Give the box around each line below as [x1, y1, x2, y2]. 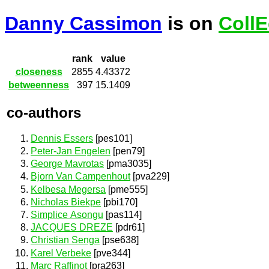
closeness [15, 67, 62, 77]
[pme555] [106, 184, 148, 195]
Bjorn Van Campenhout [31, 171, 130, 182]
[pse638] [100, 235, 139, 246]
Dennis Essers [31, 133, 93, 144]
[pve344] [91, 247, 130, 258]
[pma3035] [104, 159, 151, 169]
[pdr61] [113, 222, 145, 233]
